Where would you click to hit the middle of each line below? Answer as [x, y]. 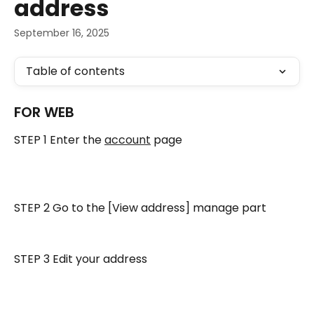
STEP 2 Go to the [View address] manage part [140, 208]
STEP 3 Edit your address [81, 259]
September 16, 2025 [62, 33]
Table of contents [75, 71]
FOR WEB [44, 112]
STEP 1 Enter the [59, 140]
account [128, 140]
